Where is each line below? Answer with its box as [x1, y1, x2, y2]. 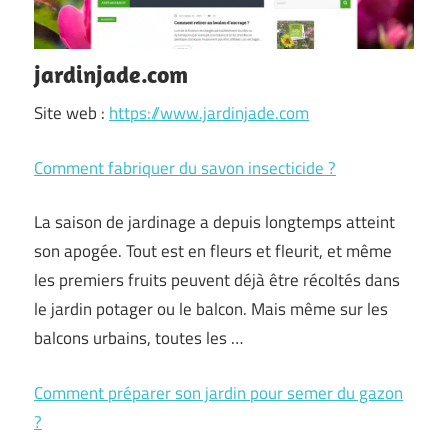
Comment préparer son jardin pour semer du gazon [34, 379, 403, 406]
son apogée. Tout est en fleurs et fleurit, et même [34, 238, 392, 264]
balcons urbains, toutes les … [34, 325, 243, 351]
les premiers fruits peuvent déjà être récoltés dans [34, 267, 400, 293]
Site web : [34, 100, 109, 126]
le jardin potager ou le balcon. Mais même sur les [34, 296, 388, 322]
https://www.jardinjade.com [109, 100, 309, 126]
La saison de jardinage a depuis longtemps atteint [34, 209, 395, 235]
